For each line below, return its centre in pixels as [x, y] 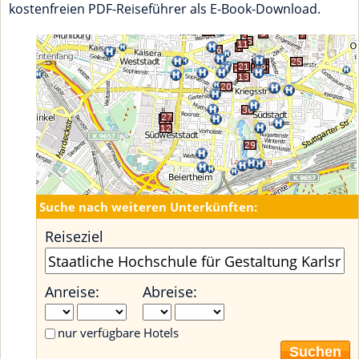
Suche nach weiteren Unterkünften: [148, 206]
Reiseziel [74, 236]
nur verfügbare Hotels [118, 332]
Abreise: [170, 291]
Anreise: [72, 291]
